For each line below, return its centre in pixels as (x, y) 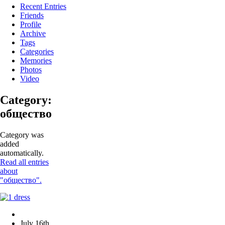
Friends (32, 16)
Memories (36, 61)
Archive (33, 34)
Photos (31, 70)
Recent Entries (43, 7)
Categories (37, 52)
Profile (31, 25)
